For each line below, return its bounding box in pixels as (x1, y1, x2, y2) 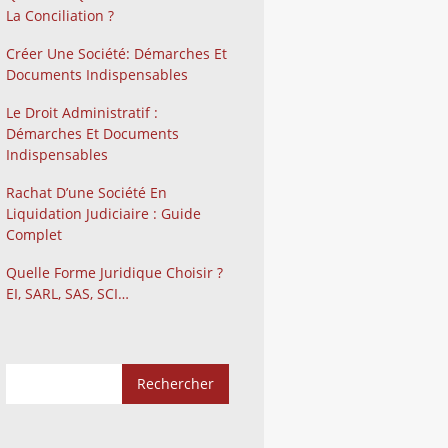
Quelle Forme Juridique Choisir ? (6, 262, 223, 282)
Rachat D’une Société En (6, 182, 167, 202)
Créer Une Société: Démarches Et (6, 43, 227, 63)
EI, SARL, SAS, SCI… (6, 283, 129, 303)
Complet (6, 224, 62, 244)
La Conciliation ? (6, 5, 114, 25)
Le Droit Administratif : (6, 102, 158, 122)
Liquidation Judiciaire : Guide (6, 203, 201, 223)
